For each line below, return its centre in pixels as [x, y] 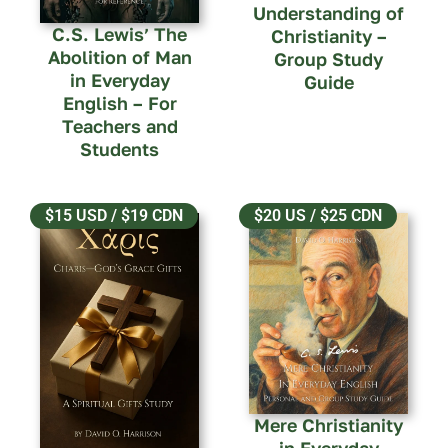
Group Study [328, 58]
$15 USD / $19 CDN [114, 215]
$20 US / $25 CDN [318, 215]
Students [119, 148]
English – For [119, 102]
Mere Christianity [328, 425]
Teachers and [119, 125]
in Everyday [119, 79]
